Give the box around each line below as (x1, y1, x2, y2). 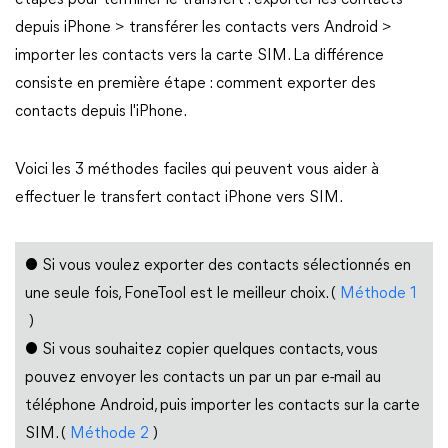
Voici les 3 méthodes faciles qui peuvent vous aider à (15, 162, 379, 178)
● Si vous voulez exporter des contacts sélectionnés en (25, 258, 411, 274)
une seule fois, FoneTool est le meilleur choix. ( (25, 286, 340, 302)
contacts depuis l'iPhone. (15, 104, 187, 120)
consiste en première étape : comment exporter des (15, 76, 376, 92)
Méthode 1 (340, 286, 417, 302)
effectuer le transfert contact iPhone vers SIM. (15, 190, 343, 206)
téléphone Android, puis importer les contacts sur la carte (25, 398, 420, 414)
